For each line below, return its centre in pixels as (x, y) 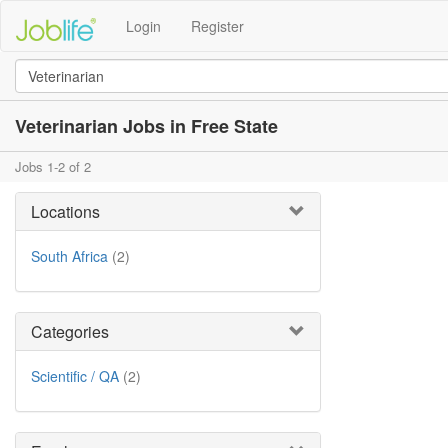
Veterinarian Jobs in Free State (146, 126)
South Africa (69, 256)
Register (217, 26)
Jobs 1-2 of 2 (53, 166)
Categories (70, 331)
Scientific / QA (75, 376)
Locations (65, 211)
